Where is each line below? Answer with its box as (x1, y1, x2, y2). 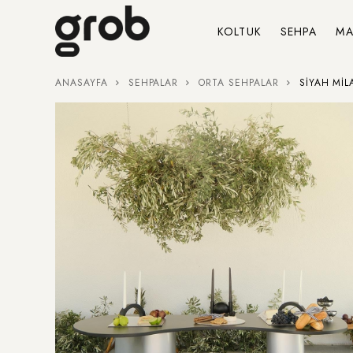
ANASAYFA (55, 76, 108, 90)
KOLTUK (217, 23, 262, 39)
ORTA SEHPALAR (199, 76, 279, 90)
